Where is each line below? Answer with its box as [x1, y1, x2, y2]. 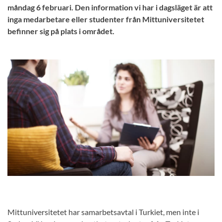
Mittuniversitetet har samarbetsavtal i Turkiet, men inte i [7, 207, 199, 217]
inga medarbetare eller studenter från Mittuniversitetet [7, 14, 204, 24]
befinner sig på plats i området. [7, 26, 114, 36]
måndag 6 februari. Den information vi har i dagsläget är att [7, 2, 213, 12]
